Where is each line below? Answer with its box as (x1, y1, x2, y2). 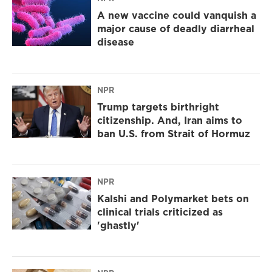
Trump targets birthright (97, 100, 219, 114)
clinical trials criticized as (97, 205, 223, 219)
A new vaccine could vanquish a (97, 8, 256, 22)
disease (97, 35, 134, 49)
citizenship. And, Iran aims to (97, 114, 242, 127)
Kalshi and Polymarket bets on (97, 192, 249, 206)
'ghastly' (97, 219, 140, 233)
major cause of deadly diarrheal (97, 22, 254, 36)
